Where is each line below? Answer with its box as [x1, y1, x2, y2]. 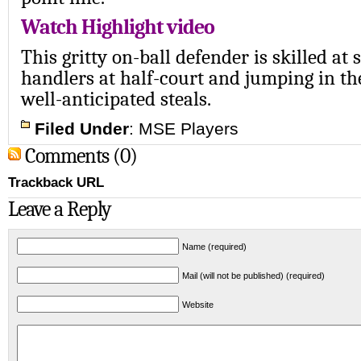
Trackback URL [8, 175, 104, 190]
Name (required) [182, 242, 247, 251]
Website [182, 300, 214, 309]
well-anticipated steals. [21, 87, 211, 110]
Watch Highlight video [21, 15, 218, 39]
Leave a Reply [8, 197, 111, 222]
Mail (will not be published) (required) [182, 271, 325, 280]
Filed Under [35, 119, 129, 138]
